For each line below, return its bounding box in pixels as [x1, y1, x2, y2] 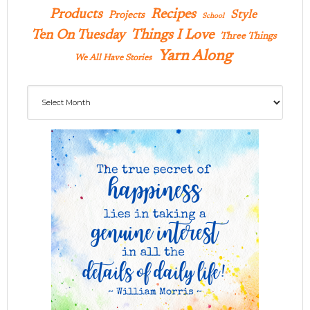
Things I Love [130, 28, 214, 43]
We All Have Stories [75, 53, 152, 63]
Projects [109, 10, 145, 21]
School [202, 12, 224, 21]
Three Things [219, 32, 276, 42]
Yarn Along [158, 49, 232, 65]
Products [50, 8, 102, 22]
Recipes [151, 8, 196, 22]
